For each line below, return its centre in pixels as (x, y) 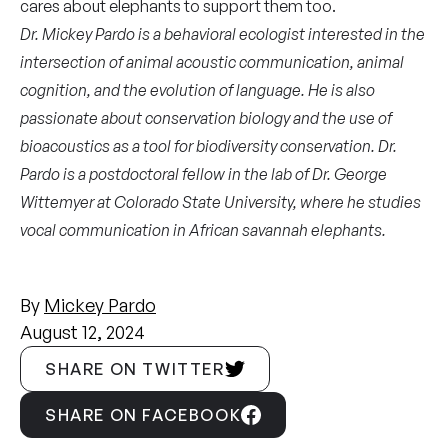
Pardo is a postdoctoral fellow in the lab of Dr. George (203, 174)
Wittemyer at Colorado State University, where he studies (220, 202)
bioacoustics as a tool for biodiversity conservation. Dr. (208, 146)
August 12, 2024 (82, 332)
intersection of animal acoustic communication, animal (212, 62)
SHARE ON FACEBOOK (143, 415)
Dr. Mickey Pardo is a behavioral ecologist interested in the (222, 34)
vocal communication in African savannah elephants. (203, 230)
